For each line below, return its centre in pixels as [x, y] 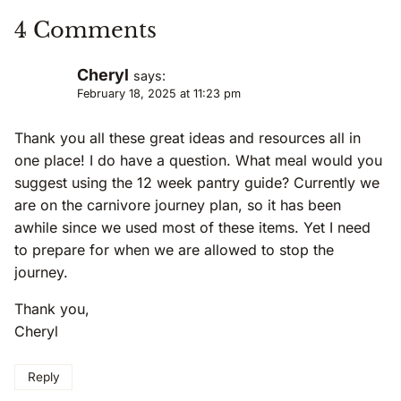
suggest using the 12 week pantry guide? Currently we [197, 183]
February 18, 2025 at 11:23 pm [159, 93]
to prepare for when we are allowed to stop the [174, 250]
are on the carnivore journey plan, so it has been [178, 205]
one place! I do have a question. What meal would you [198, 161]
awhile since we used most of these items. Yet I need [192, 228]
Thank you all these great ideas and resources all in [188, 138]
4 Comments [85, 30]
